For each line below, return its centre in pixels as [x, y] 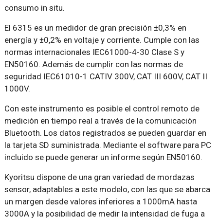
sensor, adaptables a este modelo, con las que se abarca [107, 190]
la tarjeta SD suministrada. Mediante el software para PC [108, 145]
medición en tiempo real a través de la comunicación [100, 121]
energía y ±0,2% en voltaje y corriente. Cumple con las [102, 40]
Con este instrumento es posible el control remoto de [102, 109]
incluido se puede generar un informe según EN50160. [103, 157]
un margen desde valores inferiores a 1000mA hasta [100, 202]
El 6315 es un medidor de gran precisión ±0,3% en [95, 28]
